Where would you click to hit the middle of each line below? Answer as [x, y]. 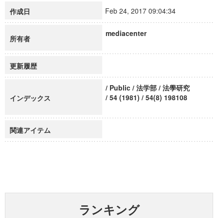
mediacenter [126, 33]
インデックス [30, 98]
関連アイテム [30, 130]
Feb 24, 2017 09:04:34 [145, 11]
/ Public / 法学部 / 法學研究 [148, 88]
